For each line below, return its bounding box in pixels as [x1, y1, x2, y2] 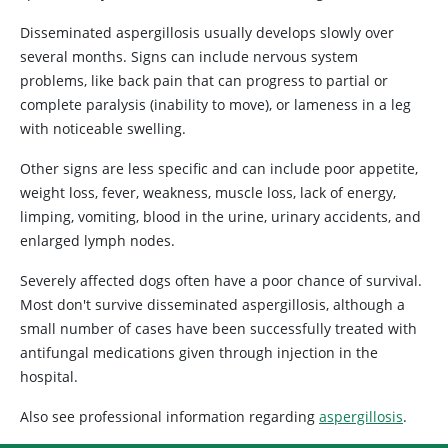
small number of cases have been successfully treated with [20, 319, 417, 338]
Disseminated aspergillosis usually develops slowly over [20, 23, 394, 42]
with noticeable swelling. [20, 119, 186, 138]
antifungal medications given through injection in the [20, 343, 378, 362]
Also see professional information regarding [20, 407, 319, 426]
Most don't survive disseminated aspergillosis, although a [20, 295, 405, 314]
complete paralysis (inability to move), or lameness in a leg [20, 95, 411, 114]
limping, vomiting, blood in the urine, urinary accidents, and [20, 207, 421, 226]
